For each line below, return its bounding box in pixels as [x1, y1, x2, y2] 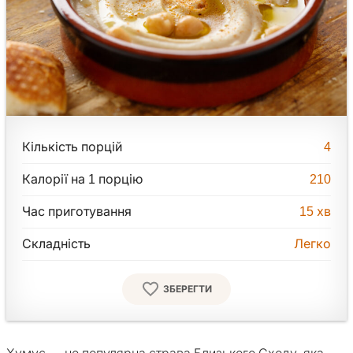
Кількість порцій [22, 140, 122, 154]
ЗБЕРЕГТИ [163, 284, 212, 295]
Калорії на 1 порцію [22, 173, 143, 187]
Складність [22, 237, 91, 251]
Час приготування [22, 205, 132, 219]
